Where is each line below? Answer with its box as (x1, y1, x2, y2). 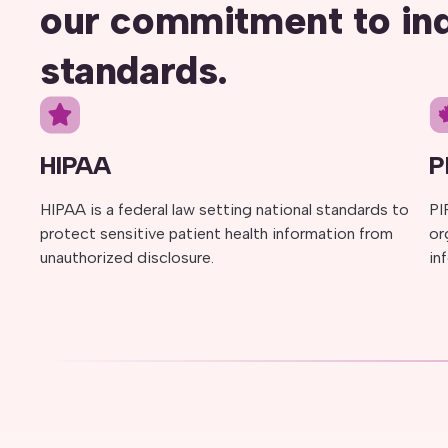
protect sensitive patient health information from (40, 224, 393, 243)
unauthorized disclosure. (40, 248, 214, 267)
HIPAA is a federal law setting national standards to (40, 200, 409, 219)
